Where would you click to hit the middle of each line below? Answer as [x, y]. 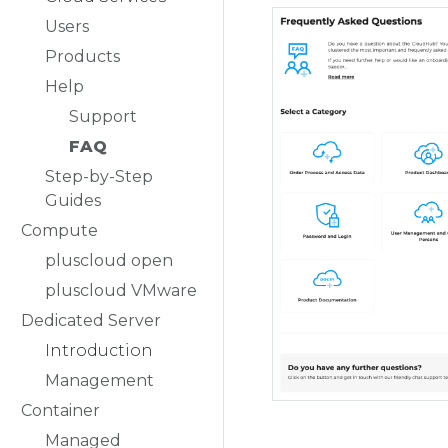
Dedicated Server [91, 320]
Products [82, 56]
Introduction [99, 350]
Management [99, 380]
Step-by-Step [99, 176]
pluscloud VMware [121, 290]
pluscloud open [109, 260]
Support [103, 116]
